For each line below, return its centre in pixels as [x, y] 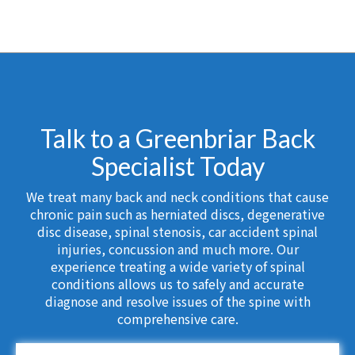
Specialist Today [177, 166]
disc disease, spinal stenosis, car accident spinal [177, 232]
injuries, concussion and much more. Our [177, 249]
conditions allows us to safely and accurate [177, 284]
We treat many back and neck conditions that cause [177, 197]
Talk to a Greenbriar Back [177, 139]
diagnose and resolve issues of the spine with [177, 302]
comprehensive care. [177, 319]
